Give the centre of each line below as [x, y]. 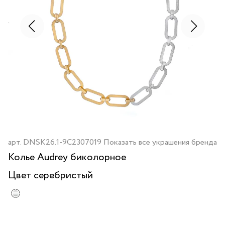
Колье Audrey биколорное [67, 157]
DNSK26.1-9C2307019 [62, 142]
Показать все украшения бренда [160, 142]
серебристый [63, 176]
